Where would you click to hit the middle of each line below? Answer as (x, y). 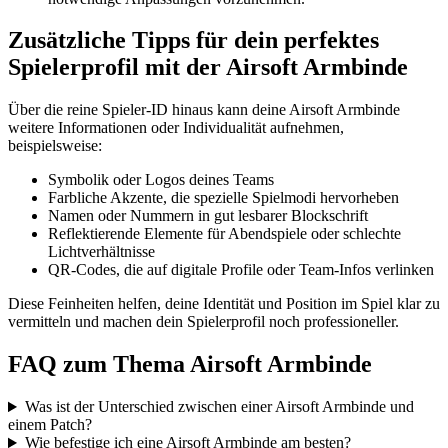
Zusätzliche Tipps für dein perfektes (193, 40)
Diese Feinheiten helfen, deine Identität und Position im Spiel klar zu (224, 304)
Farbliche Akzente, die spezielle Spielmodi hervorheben (223, 198)
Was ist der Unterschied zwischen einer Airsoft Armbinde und (219, 407)
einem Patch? (50, 425)
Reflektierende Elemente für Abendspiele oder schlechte (224, 234)
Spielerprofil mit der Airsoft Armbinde (208, 67)
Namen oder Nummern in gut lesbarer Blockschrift (208, 216)
